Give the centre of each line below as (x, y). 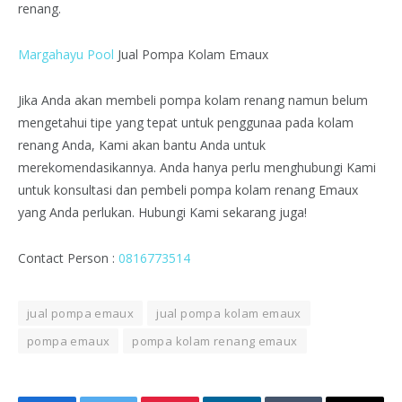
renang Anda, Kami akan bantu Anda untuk (142, 145)
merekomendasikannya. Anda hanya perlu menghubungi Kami (197, 168)
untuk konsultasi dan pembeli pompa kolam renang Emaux (188, 190)
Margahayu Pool (66, 55)
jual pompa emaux (81, 314)
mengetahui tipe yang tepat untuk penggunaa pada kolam (186, 123)
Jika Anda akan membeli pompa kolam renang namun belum (193, 100)
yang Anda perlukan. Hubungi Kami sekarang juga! (162, 213)
